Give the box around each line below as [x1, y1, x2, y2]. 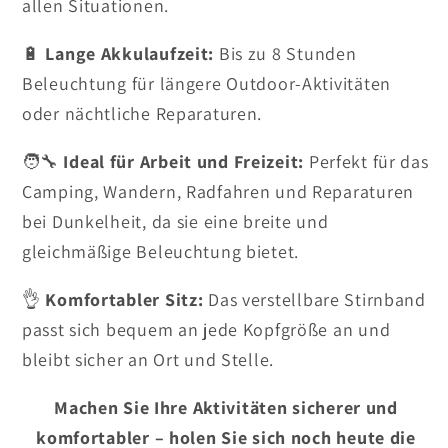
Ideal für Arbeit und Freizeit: [63, 149, 305, 173]
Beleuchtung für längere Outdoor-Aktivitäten [22, 71, 391, 95]
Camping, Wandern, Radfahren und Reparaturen [22, 179, 414, 203]
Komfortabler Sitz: [45, 287, 204, 311]
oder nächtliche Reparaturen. [22, 101, 263, 125]
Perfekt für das [304, 149, 429, 173]
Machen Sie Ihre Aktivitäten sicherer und [54, 395, 398, 419]
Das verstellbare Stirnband [203, 287, 426, 311]
